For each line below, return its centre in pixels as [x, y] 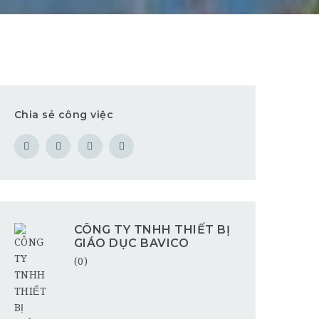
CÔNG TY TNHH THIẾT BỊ [152, 230]
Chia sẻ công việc [64, 115]
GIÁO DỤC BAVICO [131, 243]
